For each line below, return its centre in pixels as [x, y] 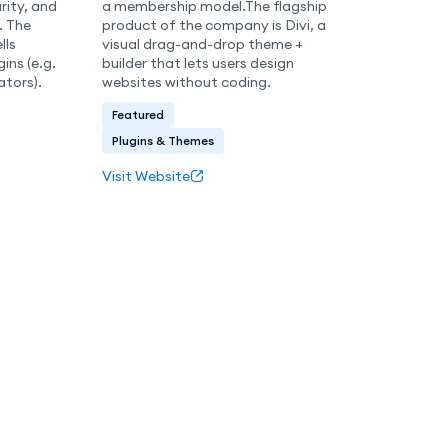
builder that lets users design [198, 62]
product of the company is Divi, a [214, 24]
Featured [138, 115]
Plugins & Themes [163, 141]
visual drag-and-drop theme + [203, 43]
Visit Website [146, 175]
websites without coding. [187, 81]
